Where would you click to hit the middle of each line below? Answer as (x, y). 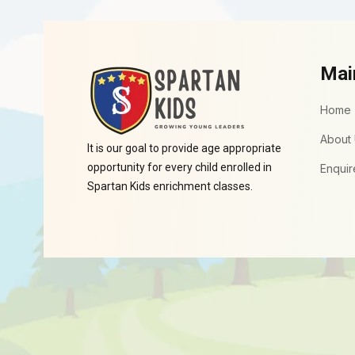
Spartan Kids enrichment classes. (170, 187)
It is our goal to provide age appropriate (184, 149)
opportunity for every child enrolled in (179, 168)
